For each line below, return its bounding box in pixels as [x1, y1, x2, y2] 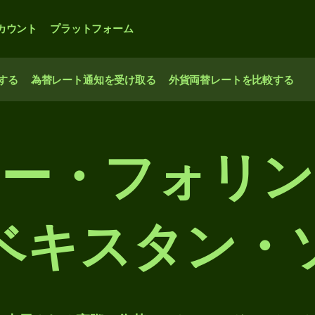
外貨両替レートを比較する [168, 73, 294, 86]
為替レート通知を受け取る [30, 73, 156, 86]
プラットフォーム [50, 22, 134, 35]
